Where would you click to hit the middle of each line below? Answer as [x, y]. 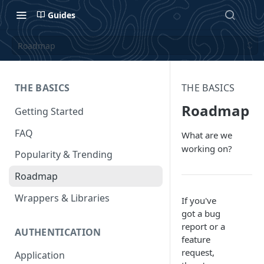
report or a [203, 226]
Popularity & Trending [64, 155]
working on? [207, 148]
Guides [62, 15]
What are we [207, 135]
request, [198, 252]
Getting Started [49, 111]
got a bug [201, 213]
